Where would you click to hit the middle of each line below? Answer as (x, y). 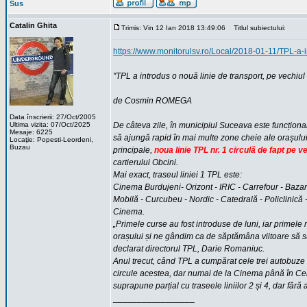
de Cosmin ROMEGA (152, 101)
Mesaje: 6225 (31, 132)
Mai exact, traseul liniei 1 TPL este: (177, 175)
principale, (134, 150)
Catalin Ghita (33, 25)
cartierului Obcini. (146, 162)
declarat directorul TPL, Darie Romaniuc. (189, 249)
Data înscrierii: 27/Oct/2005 (53, 117)
